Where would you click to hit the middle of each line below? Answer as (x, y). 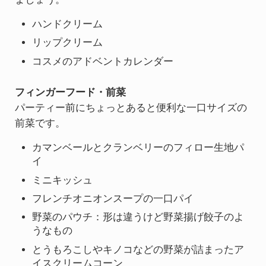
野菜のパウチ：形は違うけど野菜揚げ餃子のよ (138, 217)
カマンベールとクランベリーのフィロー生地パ (138, 148)
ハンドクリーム (68, 24)
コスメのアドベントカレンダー (103, 61)
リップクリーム (68, 43)
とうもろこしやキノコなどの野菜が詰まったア (138, 249)
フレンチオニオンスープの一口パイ (113, 199)
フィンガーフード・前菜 (70, 93)
